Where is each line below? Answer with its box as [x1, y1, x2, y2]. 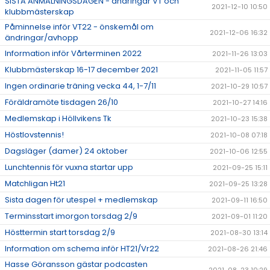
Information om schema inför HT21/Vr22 [5, 243, 159, 255]
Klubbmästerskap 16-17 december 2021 [5, 64, 158, 76]
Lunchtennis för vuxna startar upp [5, 162, 133, 174]
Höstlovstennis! [5, 129, 64, 141]
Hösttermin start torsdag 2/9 [5, 227, 115, 239]
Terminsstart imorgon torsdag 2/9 [5, 210, 137, 222]
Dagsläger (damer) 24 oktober [5, 145, 128, 157]
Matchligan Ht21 [5, 178, 65, 190]
